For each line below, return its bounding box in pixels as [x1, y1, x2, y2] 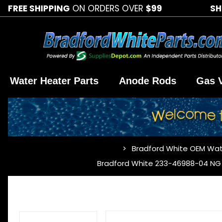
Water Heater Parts [10, 75, 99, 87]
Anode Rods [118, 75, 176, 87]
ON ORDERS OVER [70, 2, 146, 14]
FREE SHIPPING [8, 2, 70, 14]
